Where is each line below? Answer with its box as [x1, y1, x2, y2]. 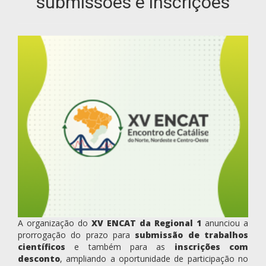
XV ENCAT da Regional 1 [91, 217, 201, 229]
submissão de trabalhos [135, 229, 249, 241]
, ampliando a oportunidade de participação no [60, 253, 248, 265]
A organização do [18, 217, 91, 229]
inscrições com [174, 241, 249, 253]
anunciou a [201, 217, 248, 229]
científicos [18, 241, 65, 253]
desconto [18, 253, 60, 265]
